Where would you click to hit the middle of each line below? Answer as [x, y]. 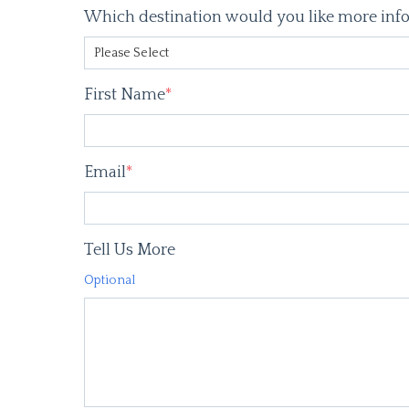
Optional [110, 281]
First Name [125, 95]
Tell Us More [130, 251]
